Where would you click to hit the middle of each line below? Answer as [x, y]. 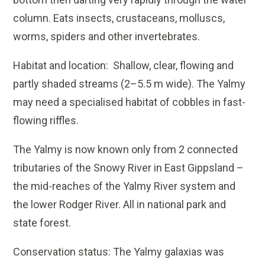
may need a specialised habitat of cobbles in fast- [130, 102]
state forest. [42, 223]
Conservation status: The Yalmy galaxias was [119, 252]
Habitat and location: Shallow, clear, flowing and [124, 66]
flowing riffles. [46, 121]
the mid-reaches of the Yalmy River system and [125, 186]
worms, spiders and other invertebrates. [107, 37]
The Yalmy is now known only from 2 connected [126, 150]
